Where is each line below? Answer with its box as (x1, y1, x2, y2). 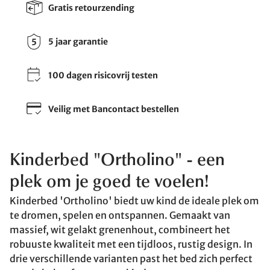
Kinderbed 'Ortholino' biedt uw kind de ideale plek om (10, 195, 259, 207)
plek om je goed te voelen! (10, 174, 209, 191)
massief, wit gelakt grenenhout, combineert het (10, 224, 230, 236)
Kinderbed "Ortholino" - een (10, 152, 225, 169)
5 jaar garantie (48, 36, 108, 47)
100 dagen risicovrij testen (48, 69, 158, 81)
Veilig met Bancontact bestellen (48, 103, 179, 115)
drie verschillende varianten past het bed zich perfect (10, 253, 253, 265)
